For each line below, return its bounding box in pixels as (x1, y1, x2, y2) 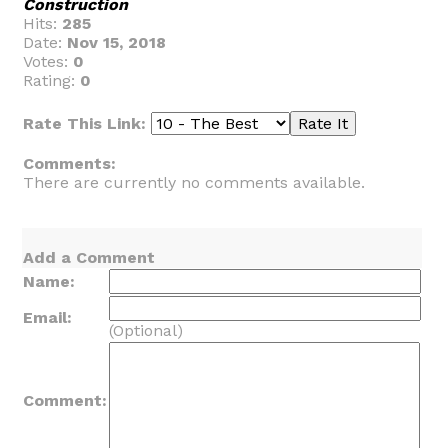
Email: (23, 308, 72, 327)
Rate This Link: (23, 114, 151, 133)
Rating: (23, 71, 80, 90)
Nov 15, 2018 (67, 33, 166, 52)
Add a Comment (23, 248, 155, 267)
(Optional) (109, 321, 183, 340)
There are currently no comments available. (23, 173, 365, 192)
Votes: (23, 52, 73, 71)
